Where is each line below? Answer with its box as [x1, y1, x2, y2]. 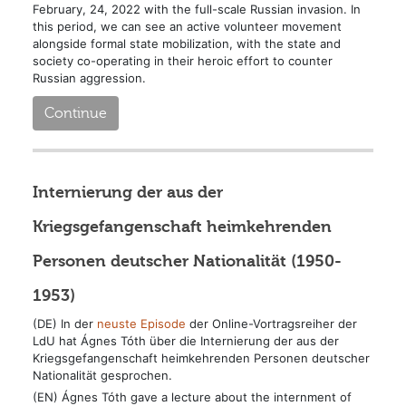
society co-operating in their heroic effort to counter [32, 53, 333, 68]
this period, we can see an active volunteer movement [32, 18, 342, 34]
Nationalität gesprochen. [32, 367, 172, 382]
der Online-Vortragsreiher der [185, 315, 357, 331]
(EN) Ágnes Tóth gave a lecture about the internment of [32, 389, 352, 404]
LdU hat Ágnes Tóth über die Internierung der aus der [32, 333, 339, 348]
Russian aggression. [32, 70, 146, 85]
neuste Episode [96, 315, 186, 331]
